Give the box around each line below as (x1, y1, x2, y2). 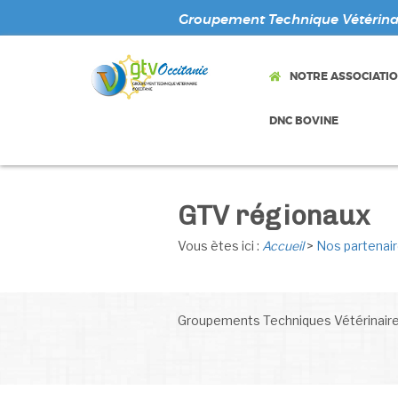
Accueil (261, 238, 304, 253)
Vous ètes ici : (177, 238, 262, 253)
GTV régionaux (177, 200, 370, 232)
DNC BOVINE (268, 115, 338, 126)
